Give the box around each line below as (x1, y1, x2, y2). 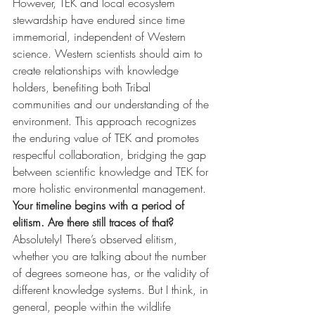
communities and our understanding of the (13, 96, 212, 112)
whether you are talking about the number (13, 247, 210, 264)
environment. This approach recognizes (13, 112, 200, 129)
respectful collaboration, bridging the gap (13, 146, 210, 162)
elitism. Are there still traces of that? (13, 214, 174, 230)
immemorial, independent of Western (13, 28, 189, 44)
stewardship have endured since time (13, 11, 188, 27)
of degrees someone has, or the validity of (13, 264, 212, 281)
